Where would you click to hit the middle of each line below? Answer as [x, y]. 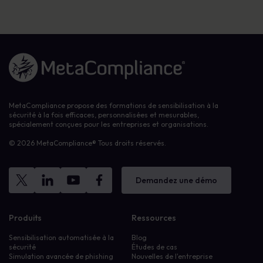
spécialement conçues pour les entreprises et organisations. [109, 124]
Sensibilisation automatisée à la [61, 237]
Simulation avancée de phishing [61, 256]
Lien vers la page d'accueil [52, 57]
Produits [25, 218]
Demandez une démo [176, 180]
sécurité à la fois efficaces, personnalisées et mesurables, [104, 115]
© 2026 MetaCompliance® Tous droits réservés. [87, 143]
